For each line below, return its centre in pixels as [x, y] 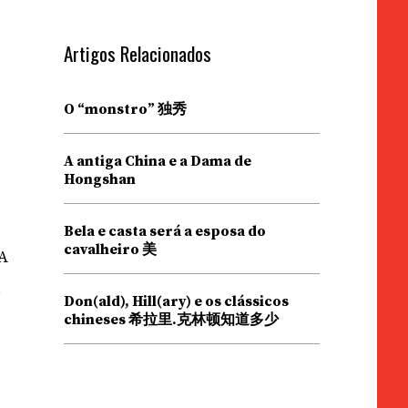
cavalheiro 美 [110, 250]
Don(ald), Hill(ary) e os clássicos [176, 301]
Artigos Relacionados [137, 53]
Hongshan [99, 179]
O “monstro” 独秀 [125, 109]
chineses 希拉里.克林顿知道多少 [171, 320]
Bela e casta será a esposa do [164, 231]
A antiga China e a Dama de [157, 161]
